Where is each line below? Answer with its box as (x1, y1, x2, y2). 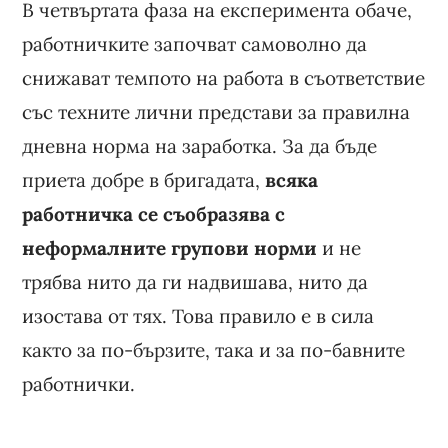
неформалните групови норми (22, 235, 318, 260)
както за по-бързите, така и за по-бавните (22, 337, 406, 362)
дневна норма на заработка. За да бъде (22, 133, 378, 158)
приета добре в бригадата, (22, 167, 266, 192)
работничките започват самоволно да (22, 31, 368, 56)
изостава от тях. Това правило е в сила (22, 303, 375, 328)
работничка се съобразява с (22, 201, 286, 226)
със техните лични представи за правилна (22, 99, 411, 124)
